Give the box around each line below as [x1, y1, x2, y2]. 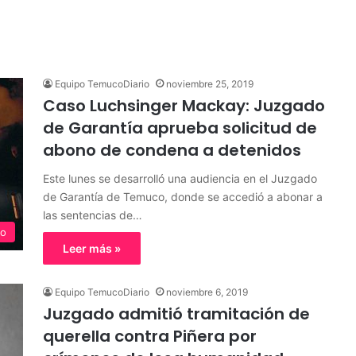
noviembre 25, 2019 [166, 78, 253, 90]
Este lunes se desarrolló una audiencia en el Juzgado [43, 172, 317, 185]
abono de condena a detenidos [43, 139, 301, 161]
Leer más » [63, 242, 121, 255]
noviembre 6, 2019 [166, 286, 248, 298]
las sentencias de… [43, 208, 142, 222]
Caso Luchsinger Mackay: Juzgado [43, 95, 325, 117]
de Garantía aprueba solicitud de [43, 117, 317, 139]
